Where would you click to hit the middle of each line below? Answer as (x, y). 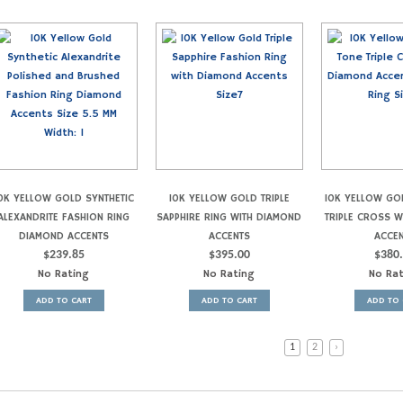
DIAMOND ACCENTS (63, 237)
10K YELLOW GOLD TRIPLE (229, 199)
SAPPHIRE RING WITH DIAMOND (229, 218)
